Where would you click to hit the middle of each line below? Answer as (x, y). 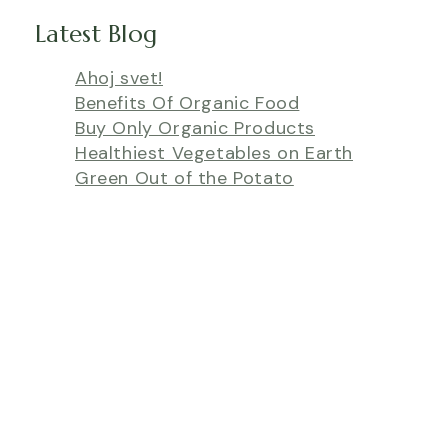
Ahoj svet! (119, 78)
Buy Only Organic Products (195, 128)
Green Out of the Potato (184, 178)
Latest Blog (96, 34)
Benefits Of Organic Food (187, 103)
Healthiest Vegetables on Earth (214, 153)
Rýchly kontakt (91, 402)
